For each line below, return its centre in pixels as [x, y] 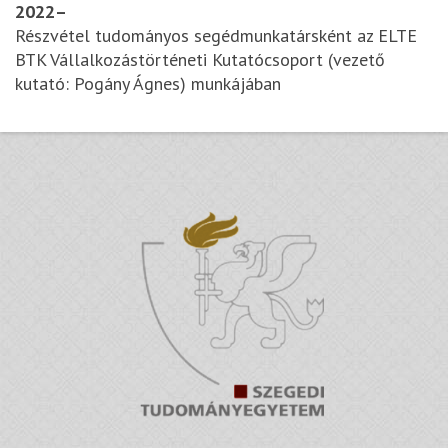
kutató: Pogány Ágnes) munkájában [148, 84]
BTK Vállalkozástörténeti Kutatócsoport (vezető [200, 60]
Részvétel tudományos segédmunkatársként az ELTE [216, 36]
